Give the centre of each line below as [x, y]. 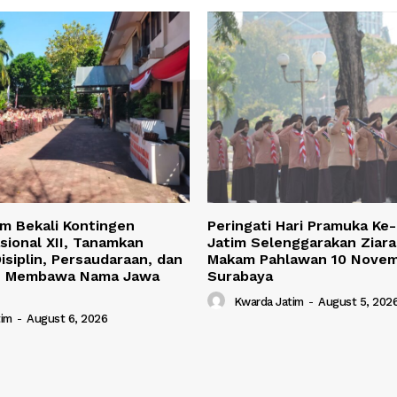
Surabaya [240, 276]
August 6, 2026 [67, 319]
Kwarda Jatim [269, 302]
